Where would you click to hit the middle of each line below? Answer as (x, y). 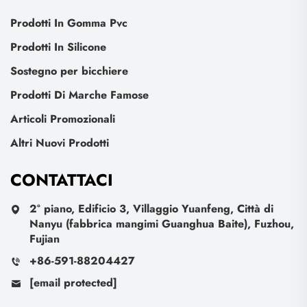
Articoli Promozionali (63, 119)
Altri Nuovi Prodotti (60, 143)
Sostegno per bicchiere (69, 71)
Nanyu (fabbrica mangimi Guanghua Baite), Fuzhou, (162, 224)
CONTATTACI (62, 180)
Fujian (45, 239)
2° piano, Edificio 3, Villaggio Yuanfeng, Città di (151, 209)
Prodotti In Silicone (58, 47)
